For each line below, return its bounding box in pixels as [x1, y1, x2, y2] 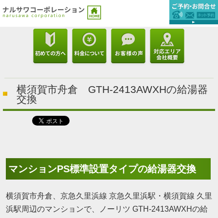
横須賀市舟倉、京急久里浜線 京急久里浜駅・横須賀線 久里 [6, 192, 212, 200]
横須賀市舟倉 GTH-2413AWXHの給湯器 [17, 84, 208, 95]
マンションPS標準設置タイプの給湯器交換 [8, 163, 196, 174]
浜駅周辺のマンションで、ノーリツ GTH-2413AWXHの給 [6, 205, 208, 213]
